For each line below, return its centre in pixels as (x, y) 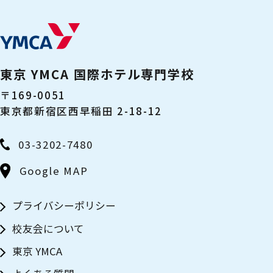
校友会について (48, 228)
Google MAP (54, 170)
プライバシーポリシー (64, 206)
